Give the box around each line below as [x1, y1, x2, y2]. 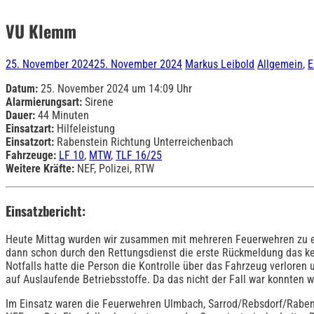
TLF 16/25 [116, 148, 162, 162]
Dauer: [6, 108, 35, 122]
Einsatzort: [6, 135, 54, 149]
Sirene [82, 95, 114, 109]
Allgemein [257, 57, 303, 71]
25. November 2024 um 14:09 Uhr [38, 81, 192, 95]
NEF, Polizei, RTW [74, 161, 154, 175]
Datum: [6, 81, 38, 95]
